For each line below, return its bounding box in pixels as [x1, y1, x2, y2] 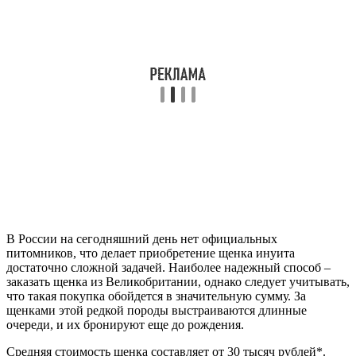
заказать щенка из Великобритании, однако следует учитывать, [6, 275, 350, 289]
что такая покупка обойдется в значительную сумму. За [6, 289, 306, 304]
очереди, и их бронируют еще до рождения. [6, 318, 244, 332]
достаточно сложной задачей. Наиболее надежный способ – [6, 261, 331, 275]
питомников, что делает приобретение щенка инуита [6, 246, 295, 261]
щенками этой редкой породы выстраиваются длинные [6, 304, 307, 318]
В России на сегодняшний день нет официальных [6, 232, 277, 246]
